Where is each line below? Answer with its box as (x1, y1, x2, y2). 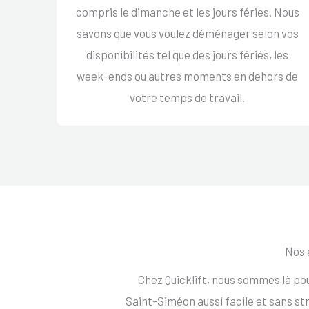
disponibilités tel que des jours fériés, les (86, 47, 289, 61)
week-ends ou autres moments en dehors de (77, 68, 299, 83)
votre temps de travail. (130, 90, 246, 104)
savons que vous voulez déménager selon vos (76, 26, 299, 40)
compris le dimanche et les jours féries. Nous (75, 4, 299, 19)
